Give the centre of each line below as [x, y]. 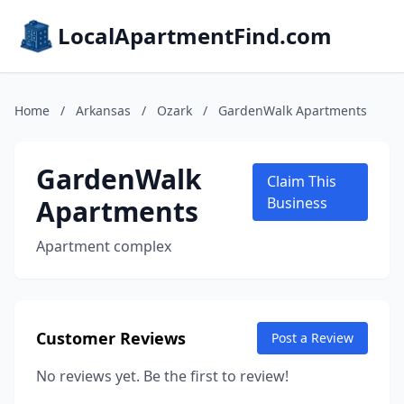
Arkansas [103, 110]
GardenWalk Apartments [293, 110]
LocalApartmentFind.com [195, 36]
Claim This [302, 181]
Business [298, 203]
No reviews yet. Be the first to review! [162, 376]
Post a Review [312, 338]
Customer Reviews [111, 338]
